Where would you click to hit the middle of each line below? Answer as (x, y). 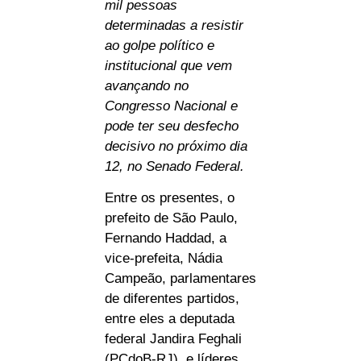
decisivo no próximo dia (176, 146)
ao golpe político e (160, 45)
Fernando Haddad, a (166, 239)
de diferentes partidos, (172, 299)
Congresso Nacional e (171, 106)
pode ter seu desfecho (172, 126)
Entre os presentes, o (170, 198)
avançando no (147, 85)
